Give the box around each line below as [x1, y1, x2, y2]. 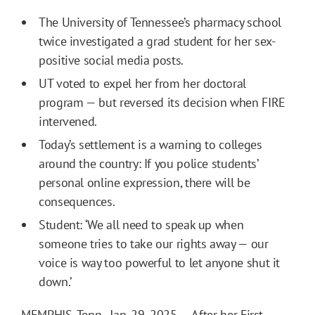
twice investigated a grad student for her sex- [39, 32, 276, 49]
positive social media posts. [39, 51, 184, 68]
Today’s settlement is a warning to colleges [39, 136, 262, 153]
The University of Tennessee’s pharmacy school [39, 13, 281, 30]
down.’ [39, 273, 72, 290]
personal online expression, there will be [39, 174, 250, 191]
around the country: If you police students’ [39, 155, 258, 172]
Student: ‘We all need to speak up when [39, 216, 244, 233]
